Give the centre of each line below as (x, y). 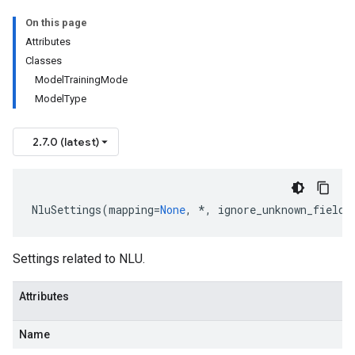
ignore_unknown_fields (284, 210)
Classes (44, 61)
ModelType (61, 99)
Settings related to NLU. (79, 259)
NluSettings (67, 210)
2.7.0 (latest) (66, 142)
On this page (56, 23)
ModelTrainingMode (81, 80)
